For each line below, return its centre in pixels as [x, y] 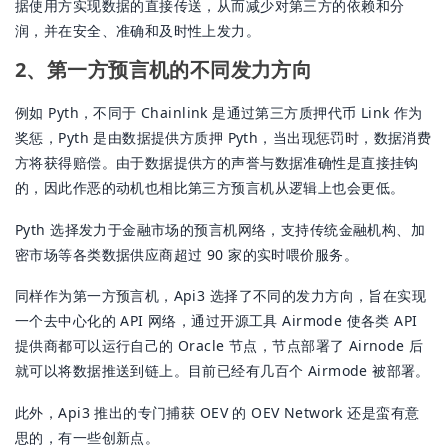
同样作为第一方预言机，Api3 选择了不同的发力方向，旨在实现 [221, 296]
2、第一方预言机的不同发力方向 [164, 69]
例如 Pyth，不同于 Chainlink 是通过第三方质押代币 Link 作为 [219, 112]
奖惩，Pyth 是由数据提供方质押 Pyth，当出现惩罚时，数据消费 [223, 137]
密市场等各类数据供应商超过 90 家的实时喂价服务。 [186, 254]
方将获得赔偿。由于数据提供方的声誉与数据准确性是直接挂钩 [217, 162]
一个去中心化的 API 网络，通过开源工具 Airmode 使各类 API [216, 321]
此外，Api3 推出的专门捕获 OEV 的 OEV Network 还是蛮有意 [217, 413]
